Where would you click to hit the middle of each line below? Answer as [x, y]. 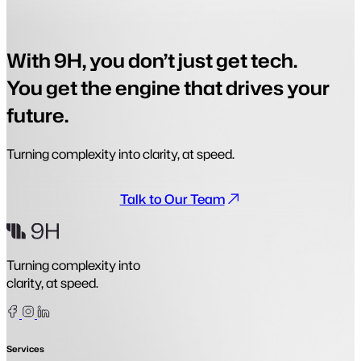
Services [25, 349]
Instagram [68, 313]
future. [37, 116]
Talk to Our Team [172, 199]
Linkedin [73, 313]
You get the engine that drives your [168, 88]
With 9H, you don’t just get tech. [152, 61]
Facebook [50, 313]
